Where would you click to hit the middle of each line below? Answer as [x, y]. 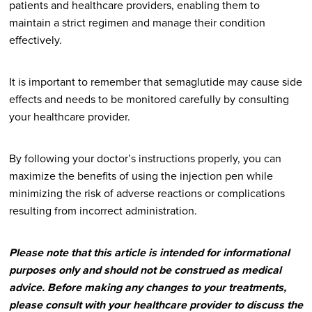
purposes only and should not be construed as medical [145, 270]
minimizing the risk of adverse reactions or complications [147, 193]
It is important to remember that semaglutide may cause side [155, 81]
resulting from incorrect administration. [103, 210]
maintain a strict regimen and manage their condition [137, 22]
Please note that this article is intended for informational [149, 252]
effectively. [35, 40]
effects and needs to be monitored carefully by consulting [149, 99]
